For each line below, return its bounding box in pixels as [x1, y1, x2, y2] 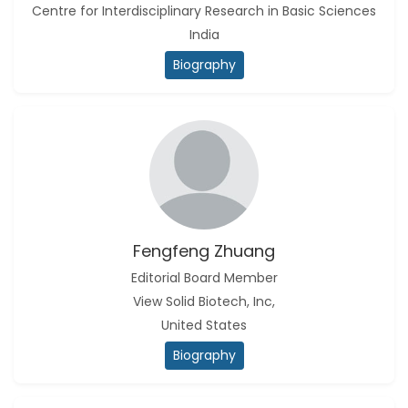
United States [161, 316, 247, 334]
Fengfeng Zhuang [133, 240, 275, 262]
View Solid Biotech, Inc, [133, 292, 275, 311]
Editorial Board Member [130, 269, 278, 287]
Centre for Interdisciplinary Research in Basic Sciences [32, 2, 376, 20]
